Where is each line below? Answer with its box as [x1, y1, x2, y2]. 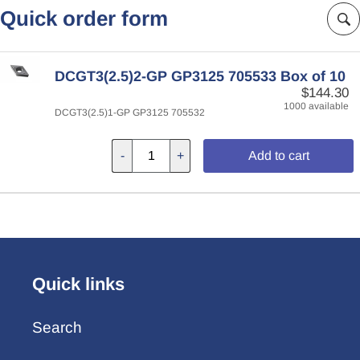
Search [32, 319, 82, 337]
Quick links [32, 273, 125, 294]
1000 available [284, 100, 349, 112]
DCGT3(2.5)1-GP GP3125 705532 [55, 106, 205, 118]
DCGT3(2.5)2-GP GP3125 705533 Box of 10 [55, 67, 346, 84]
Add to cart [247, 148, 309, 162]
